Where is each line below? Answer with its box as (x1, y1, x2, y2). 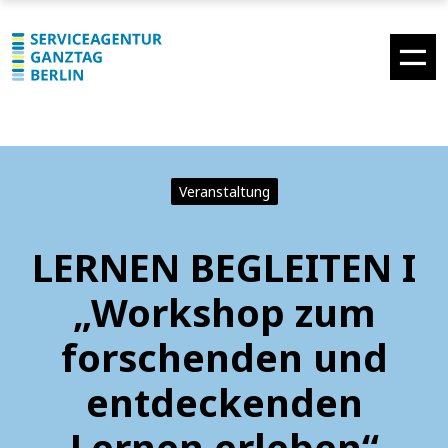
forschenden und (60, 331, 388, 383)
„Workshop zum (72, 286, 376, 338)
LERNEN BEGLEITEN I (32, 241, 416, 293)
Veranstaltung (178, 182, 270, 201)
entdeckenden (85, 376, 363, 428)
